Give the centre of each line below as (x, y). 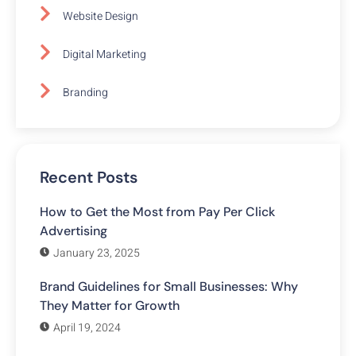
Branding (85, 93)
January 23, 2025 (97, 253)
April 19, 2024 (87, 328)
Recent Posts (89, 178)
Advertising (74, 231)
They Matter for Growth (110, 306)
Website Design (101, 16)
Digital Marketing (104, 54)
